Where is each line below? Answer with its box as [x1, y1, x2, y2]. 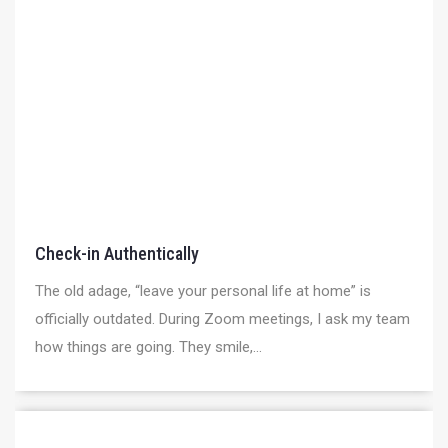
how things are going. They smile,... [35, 338, 262, 356]
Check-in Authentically [35, 243, 199, 264]
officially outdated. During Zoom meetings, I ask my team [35, 310, 410, 328]
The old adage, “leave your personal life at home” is [35, 282, 371, 300]
